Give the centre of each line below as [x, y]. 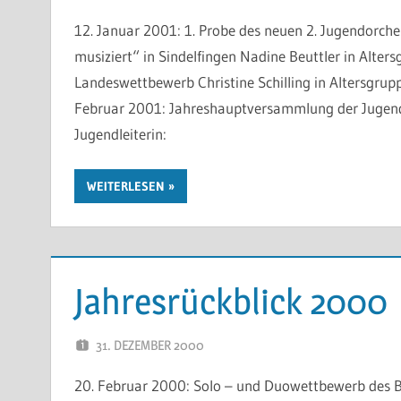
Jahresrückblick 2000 [230, 301]
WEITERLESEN [125, 186]
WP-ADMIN [275, 345]
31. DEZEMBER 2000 [149, 345]
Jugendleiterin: [120, 133]
